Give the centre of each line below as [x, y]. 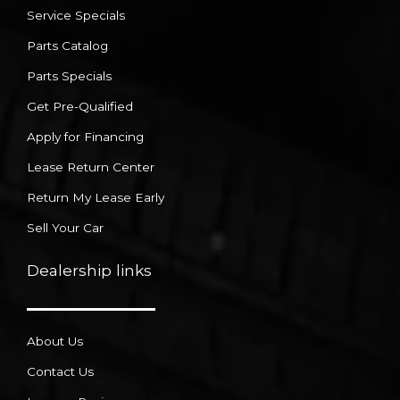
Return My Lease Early [96, 198]
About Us [55, 342]
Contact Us [60, 372]
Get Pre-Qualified [80, 107]
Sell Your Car [65, 228]
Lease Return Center [91, 167]
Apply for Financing [85, 137]
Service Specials [76, 16]
